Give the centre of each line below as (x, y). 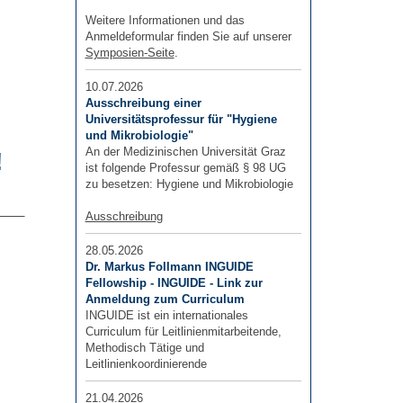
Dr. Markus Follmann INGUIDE (169, 267)
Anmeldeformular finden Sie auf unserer (188, 36)
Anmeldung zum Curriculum (165, 299)
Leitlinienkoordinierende (146, 364)
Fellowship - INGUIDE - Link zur (174, 283)
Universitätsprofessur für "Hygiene (181, 119)
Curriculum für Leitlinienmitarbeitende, (183, 331)
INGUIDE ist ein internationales (166, 315)
